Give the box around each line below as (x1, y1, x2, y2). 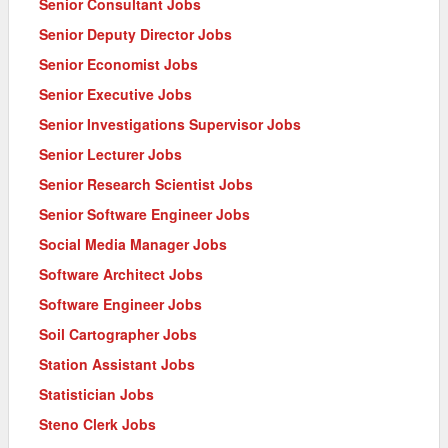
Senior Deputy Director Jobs (39, 23, 232, 44)
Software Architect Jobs (39, 263, 203, 284)
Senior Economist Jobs (39, 53, 198, 74)
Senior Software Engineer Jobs (39, 203, 250, 224)
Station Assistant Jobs (39, 353, 195, 374)
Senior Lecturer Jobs (39, 143, 182, 164)
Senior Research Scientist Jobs (39, 173, 253, 194)
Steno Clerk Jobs (39, 413, 156, 434)
